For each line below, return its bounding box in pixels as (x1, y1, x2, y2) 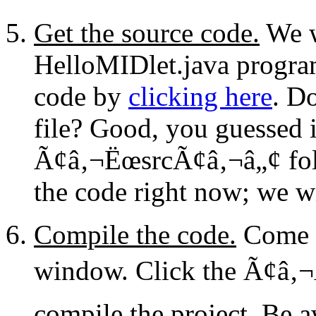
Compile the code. (34, 219, 236, 250)
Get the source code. (34, 17, 260, 48)
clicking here (128, 80, 272, 111)
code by (34, 80, 128, 111)
